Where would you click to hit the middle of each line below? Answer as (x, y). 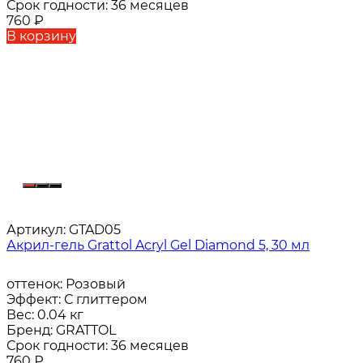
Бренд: (31, 331)
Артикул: (36, 230)
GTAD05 (93, 230)
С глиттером (106, 300)
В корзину (41, 36)
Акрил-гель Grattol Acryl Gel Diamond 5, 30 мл (158, 246)
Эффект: (35, 300)
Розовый (96, 284)
